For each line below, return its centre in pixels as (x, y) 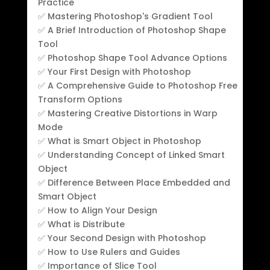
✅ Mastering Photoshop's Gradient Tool (125, 16)
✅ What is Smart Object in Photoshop (119, 141)
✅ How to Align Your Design (97, 210)
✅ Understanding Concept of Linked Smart (131, 155)
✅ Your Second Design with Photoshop (122, 238)
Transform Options (80, 99)
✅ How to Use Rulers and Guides (109, 252)
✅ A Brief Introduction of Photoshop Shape (132, 30)
